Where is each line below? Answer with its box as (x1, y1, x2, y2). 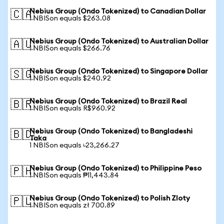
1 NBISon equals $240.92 (29, 75, 111, 82)
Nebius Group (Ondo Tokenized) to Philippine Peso (29, 165, 201, 172)
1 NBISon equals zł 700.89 (29, 202, 115, 209)
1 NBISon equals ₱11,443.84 (29, 172, 119, 179)
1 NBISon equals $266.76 (29, 45, 110, 52)
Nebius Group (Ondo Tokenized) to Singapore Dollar (29, 68, 208, 75)
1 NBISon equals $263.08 (29, 15, 110, 22)
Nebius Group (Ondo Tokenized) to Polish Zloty (29, 195, 190, 202)
